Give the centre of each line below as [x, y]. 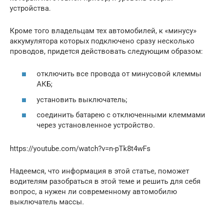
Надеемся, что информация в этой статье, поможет [99, 171]
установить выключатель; [82, 99]
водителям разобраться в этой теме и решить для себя [105, 182]
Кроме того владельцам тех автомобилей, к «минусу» [103, 31]
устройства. [30, 8]
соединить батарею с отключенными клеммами [121, 115]
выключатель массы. [47, 202]
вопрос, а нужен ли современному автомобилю [93, 192]
